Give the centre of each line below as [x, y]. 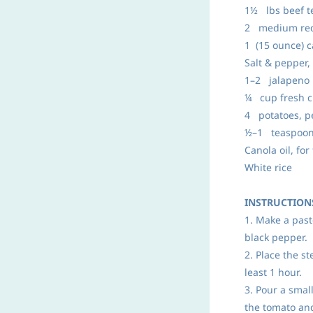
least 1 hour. [273, 272]
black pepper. [276, 237]
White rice [268, 167]
